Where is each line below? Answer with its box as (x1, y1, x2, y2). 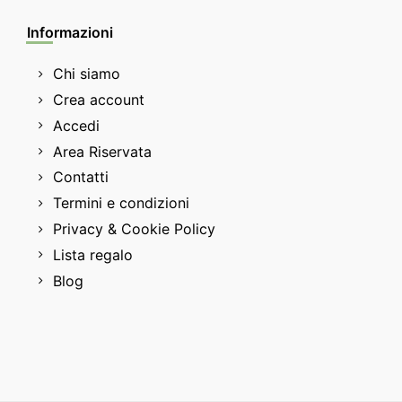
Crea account (53, 91, 144, 109)
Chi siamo (53, 65, 120, 83)
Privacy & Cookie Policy (53, 220, 215, 238)
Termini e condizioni (53, 194, 189, 213)
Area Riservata (53, 142, 152, 161)
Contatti (53, 168, 109, 187)
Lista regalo (53, 245, 133, 264)
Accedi (53, 116, 100, 135)
